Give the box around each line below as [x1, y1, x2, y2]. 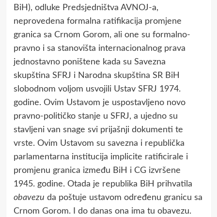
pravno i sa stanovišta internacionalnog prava [13, 44, 186, 53]
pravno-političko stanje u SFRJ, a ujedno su [13, 111, 178, 121]
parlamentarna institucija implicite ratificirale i [13, 152, 188, 161]
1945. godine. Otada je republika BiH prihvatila [13, 179, 192, 188]
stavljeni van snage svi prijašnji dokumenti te [13, 125, 183, 134]
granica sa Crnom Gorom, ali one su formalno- [13, 30, 190, 39]
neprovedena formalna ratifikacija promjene [13, 16, 182, 26]
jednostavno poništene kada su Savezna [13, 57, 166, 66]
